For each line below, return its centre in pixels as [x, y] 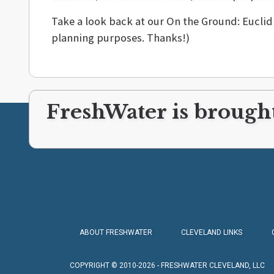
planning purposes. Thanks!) [120, 37]
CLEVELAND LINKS [212, 232]
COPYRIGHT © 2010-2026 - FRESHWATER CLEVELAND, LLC [167, 265]
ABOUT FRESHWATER [116, 232]
